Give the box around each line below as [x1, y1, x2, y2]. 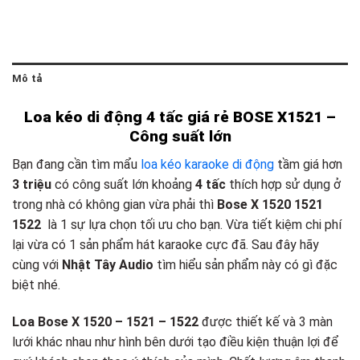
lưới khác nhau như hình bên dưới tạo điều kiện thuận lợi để [12, 333, 338, 350]
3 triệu [12, 176, 51, 192]
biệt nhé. [12, 276, 60, 292]
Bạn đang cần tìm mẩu [12, 156, 141, 172]
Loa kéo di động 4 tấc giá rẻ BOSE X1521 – [24, 108, 336, 127]
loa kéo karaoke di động [141, 156, 274, 172]
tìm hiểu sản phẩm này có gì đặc [153, 256, 337, 272]
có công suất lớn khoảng [51, 176, 195, 192]
